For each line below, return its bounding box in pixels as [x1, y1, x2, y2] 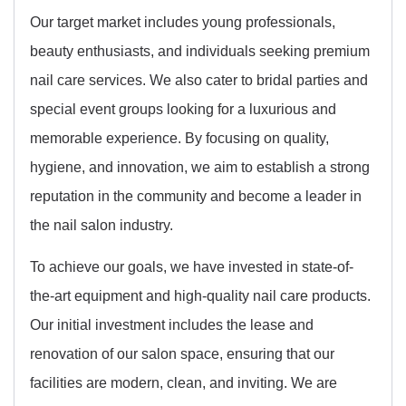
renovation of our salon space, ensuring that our [30, 345, 334, 362]
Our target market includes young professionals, [30, 13, 335, 30]
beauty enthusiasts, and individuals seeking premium [30, 42, 370, 59]
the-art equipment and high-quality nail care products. [30, 287, 371, 304]
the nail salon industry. [30, 216, 173, 233]
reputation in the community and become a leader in [30, 187, 362, 204]
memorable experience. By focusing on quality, [30, 129, 329, 146]
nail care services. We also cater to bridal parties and [30, 71, 368, 88]
